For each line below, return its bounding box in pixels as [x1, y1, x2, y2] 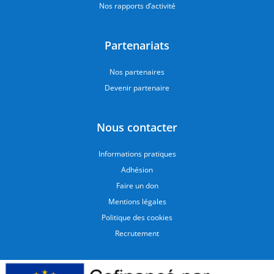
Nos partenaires [109, 67, 165, 77]
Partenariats [105, 38, 169, 53]
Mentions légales [108, 196, 166, 207]
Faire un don [116, 180, 158, 191]
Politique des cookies [102, 212, 172, 223]
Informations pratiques [98, 149, 176, 159]
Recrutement [115, 228, 159, 239]
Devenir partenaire [105, 83, 169, 93]
